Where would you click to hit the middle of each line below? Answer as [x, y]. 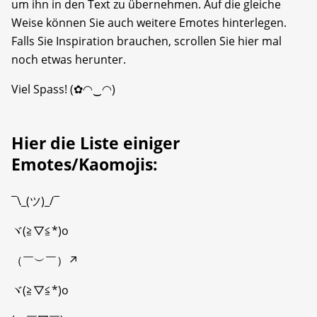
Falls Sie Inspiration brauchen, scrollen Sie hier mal [146, 41]
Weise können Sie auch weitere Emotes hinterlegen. [149, 23]
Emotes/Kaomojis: [85, 165]
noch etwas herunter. [69, 60]
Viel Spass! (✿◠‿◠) [63, 90]
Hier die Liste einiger [96, 143]
